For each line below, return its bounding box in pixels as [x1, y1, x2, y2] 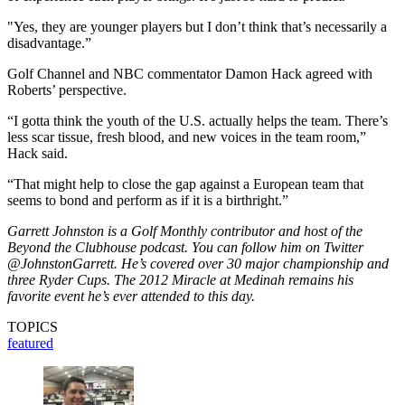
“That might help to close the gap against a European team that [7, 176, 363, 193]
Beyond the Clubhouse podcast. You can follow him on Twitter [7, 240, 363, 256]
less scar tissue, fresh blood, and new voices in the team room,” [7, 129, 366, 146]
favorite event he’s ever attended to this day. [7, 288, 255, 305]
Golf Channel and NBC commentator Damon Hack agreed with [7, 66, 372, 82]
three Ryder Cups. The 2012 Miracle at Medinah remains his [7, 272, 353, 288]
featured [7, 335, 53, 352]
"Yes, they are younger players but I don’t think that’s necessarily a [7, 19, 387, 35]
